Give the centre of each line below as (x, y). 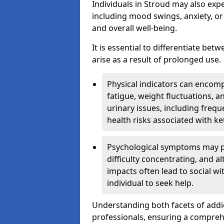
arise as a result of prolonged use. (156, 59)
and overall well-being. (134, 28)
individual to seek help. (150, 183)
